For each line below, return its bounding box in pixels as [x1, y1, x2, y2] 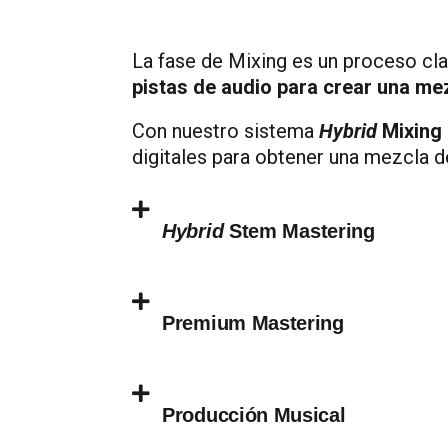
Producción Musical [162, 403, 346, 426]
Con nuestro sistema [132, 118, 319, 143]
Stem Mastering [223, 219, 375, 242]
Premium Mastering [162, 311, 344, 334]
